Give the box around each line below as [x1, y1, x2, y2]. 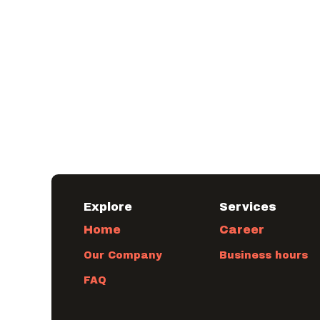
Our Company [84, 250, 162, 261]
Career [219, 224, 264, 236]
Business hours [219, 250, 308, 261]
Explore [84, 201, 132, 213]
